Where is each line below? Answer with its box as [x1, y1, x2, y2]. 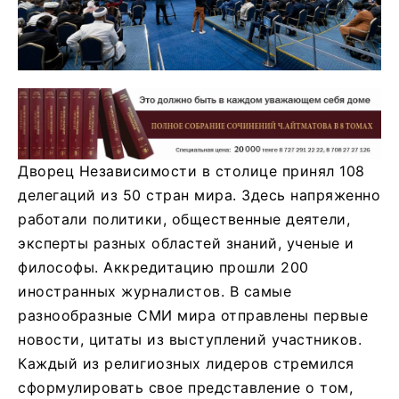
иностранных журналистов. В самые [18, 281, 291, 300]
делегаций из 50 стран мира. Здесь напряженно [18, 185, 380, 204]
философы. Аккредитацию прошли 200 [18, 257, 309, 276]
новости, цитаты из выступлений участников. [18, 330, 362, 348]
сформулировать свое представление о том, [18, 378, 353, 396]
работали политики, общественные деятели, [18, 209, 350, 228]
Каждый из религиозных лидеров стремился [18, 354, 354, 372]
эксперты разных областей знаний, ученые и [18, 233, 354, 252]
